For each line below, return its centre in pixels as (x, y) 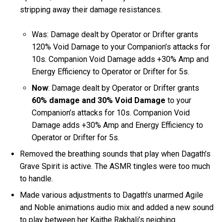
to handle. (38, 178)
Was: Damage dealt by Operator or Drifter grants (115, 34)
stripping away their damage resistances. (92, 10)
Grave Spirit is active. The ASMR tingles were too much (115, 166)
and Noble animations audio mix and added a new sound (117, 207)
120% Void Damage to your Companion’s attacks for (121, 47)
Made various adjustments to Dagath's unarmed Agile (112, 195)
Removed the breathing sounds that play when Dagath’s (115, 154)
